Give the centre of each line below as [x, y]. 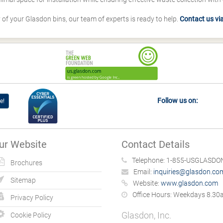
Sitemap [23, 180]
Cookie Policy [31, 215]
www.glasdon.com [189, 183]
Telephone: [148, 160]
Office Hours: [152, 195]
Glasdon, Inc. [146, 215]
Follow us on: [178, 101]
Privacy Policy [32, 198]
